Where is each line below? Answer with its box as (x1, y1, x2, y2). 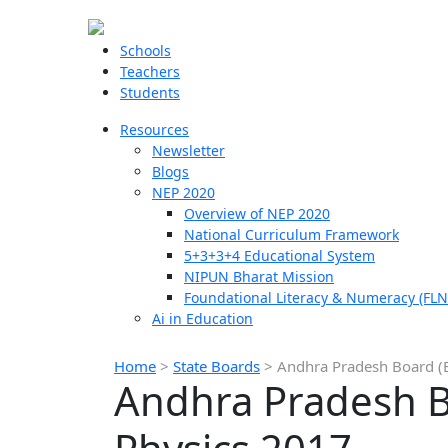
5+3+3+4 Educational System (184, 246, 375, 265)
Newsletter (152, 141, 225, 160)
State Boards (173, 356, 260, 376)
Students (120, 83, 180, 102)
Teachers (120, 62, 180, 81)
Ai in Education (152, 309, 253, 328)
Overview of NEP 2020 (184, 204, 330, 223)
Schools (120, 41, 171, 60)
